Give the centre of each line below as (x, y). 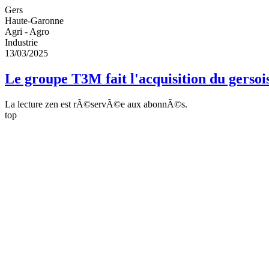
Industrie (21, 42)
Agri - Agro (27, 32)
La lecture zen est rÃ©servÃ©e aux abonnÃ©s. (96, 104)
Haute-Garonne (34, 21)
